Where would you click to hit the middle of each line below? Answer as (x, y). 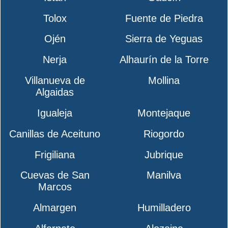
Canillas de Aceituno (55, 134)
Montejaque (164, 113)
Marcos (55, 187)
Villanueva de (55, 81)
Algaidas (55, 92)
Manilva (164, 175)
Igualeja (55, 113)
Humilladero (164, 208)
